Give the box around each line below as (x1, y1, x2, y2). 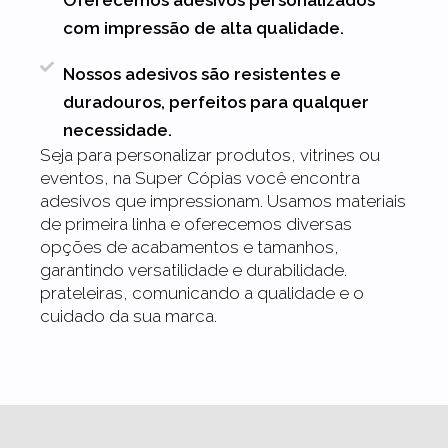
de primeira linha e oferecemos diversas (40, 213, 352, 234)
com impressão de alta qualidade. (62, 17, 344, 38)
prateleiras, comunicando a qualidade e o (40, 282, 364, 303)
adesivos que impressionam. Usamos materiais (40, 190, 406, 211)
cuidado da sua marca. (40, 305, 217, 326)
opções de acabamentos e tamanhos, (40, 236, 339, 257)
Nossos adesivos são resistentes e (62, 63, 341, 84)
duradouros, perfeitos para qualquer (62, 91, 369, 112)
